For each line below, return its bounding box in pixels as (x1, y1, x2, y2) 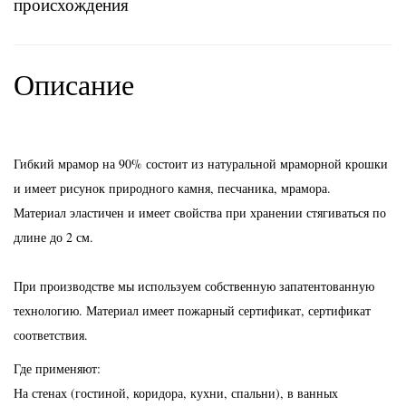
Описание (14, 68, 134, 101)
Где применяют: (14, 359, 101, 377)
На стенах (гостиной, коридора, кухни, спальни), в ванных (14, 383, 338, 401)
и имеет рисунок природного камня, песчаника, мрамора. (14, 179, 331, 197)
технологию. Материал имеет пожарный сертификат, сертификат (14, 301, 371, 319)
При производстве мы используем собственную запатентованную (14, 276, 374, 295)
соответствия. (14, 325, 88, 343)
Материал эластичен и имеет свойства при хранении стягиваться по (14, 203, 386, 221)
